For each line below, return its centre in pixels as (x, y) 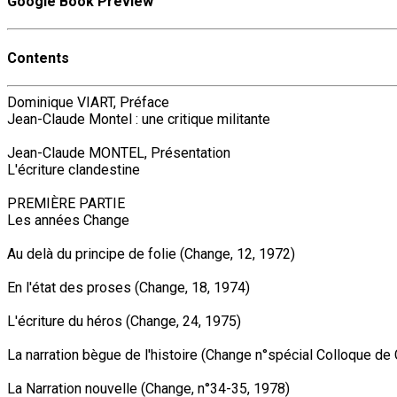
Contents (38, 58)
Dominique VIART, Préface (88, 102)
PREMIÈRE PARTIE (66, 203)
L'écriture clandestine (74, 169)
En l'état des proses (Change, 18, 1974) (128, 287)
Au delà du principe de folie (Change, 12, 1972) (151, 253)
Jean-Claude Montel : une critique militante (139, 119)
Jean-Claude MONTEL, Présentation (119, 152)
